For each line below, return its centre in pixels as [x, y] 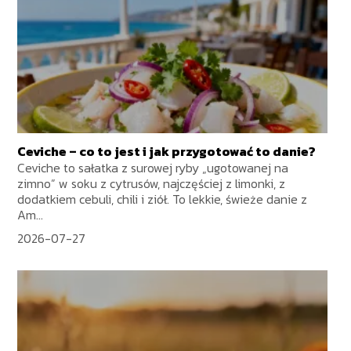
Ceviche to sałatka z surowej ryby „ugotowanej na [153, 168]
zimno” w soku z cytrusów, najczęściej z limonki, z [152, 184]
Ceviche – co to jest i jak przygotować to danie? [167, 152]
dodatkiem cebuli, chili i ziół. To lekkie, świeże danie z [163, 199]
